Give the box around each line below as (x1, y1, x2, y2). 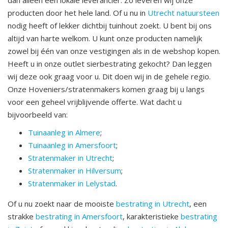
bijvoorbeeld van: (8, 109, 68, 120)
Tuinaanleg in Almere (28, 127, 100, 138)
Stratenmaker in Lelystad (28, 178, 116, 189)
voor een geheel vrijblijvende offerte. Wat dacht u (8, 97, 182, 107)
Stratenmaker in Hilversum (28, 165, 121, 176)
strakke (8, 211, 36, 222)
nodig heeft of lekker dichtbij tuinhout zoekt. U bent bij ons (8, 20, 212, 31)
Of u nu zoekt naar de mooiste (8, 198, 116, 209)
